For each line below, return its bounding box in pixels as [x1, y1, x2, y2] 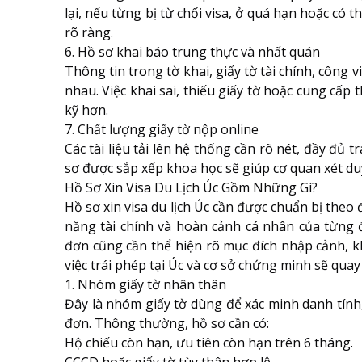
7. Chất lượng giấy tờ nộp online [65, 120, 259, 138]
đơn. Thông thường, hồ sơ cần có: [65, 314, 269, 332]
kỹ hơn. [65, 101, 108, 119]
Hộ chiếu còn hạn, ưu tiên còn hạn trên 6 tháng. [65, 334, 353, 351]
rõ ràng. [65, 23, 113, 41]
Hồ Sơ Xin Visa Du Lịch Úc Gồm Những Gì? [65, 179, 318, 196]
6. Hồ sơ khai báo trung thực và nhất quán [65, 43, 320, 61]
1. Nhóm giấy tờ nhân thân [65, 276, 226, 293]
